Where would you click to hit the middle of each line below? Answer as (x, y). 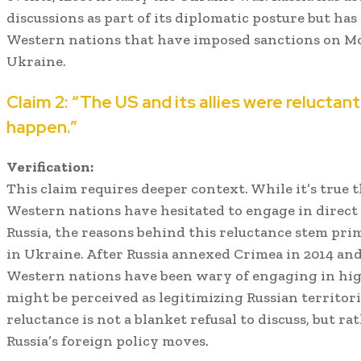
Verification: (50, 166)
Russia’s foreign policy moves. (108, 340)
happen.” (42, 127)
